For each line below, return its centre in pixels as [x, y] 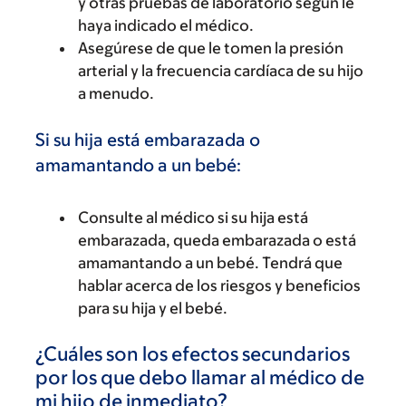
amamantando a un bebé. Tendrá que [210, 263]
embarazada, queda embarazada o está [217, 240]
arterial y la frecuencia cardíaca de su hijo [221, 71]
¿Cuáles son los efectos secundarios [193, 354]
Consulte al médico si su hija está [193, 217]
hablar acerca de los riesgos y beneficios [219, 285]
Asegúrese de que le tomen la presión [211, 48]
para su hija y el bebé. [153, 308]
